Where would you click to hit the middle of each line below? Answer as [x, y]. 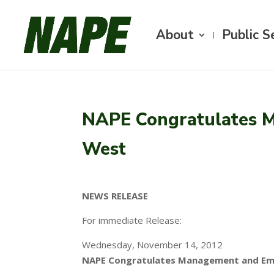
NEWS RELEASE [115, 196]
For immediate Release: [132, 220]
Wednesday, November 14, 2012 [153, 245]
